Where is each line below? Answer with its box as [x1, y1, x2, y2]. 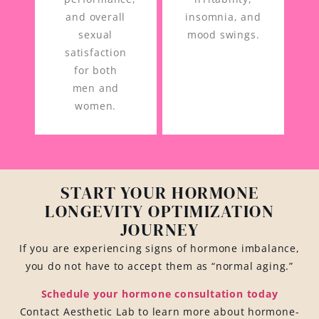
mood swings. [187, 28, 260, 42]
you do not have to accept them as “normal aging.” [25, 258, 294, 273]
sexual [78, 28, 113, 42]
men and [72, 81, 120, 95]
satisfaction [65, 46, 127, 60]
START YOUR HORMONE [60, 180, 259, 204]
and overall [66, 10, 126, 24]
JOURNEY [120, 217, 199, 241]
